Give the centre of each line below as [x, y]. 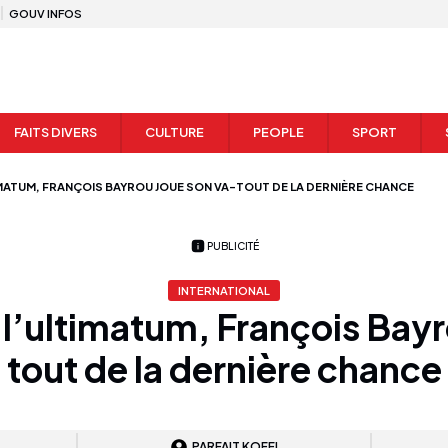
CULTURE [175, 132]
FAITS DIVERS [56, 132]
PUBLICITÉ [233, 245]
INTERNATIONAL [224, 290]
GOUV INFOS [45, 13]
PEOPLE [278, 132]
